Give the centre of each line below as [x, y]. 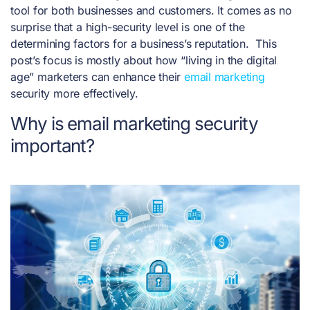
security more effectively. [76, 93]
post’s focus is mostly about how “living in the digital [144, 60]
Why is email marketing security [134, 123]
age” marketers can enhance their [97, 76]
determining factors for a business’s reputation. [133, 43]
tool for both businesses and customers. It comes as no [151, 10]
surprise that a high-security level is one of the [128, 27]
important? [53, 145]
